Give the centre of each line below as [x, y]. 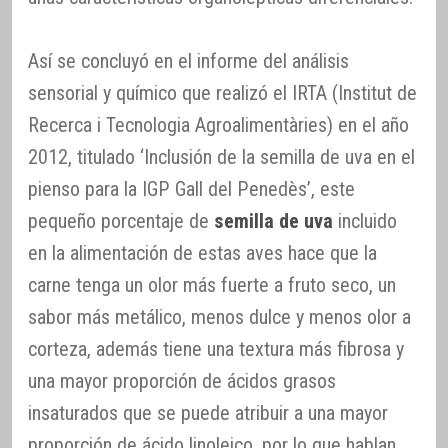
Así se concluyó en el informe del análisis [188, 61]
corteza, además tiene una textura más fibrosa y [216, 349]
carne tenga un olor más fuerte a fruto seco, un [212, 285]
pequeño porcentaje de [121, 221]
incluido [365, 221]
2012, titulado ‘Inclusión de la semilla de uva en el [221, 157]
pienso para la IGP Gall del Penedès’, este [191, 189]
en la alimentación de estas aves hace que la [202, 253]
